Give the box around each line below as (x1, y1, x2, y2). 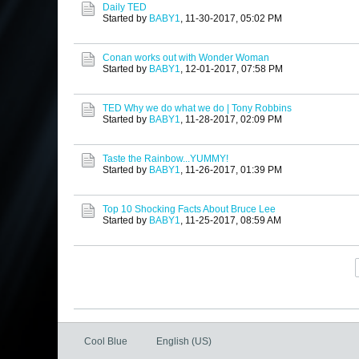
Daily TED (103, 2, 147, 14)
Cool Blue (84, 336, 127, 348)
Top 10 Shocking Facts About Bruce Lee (103, 204, 276, 216)
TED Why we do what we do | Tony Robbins (103, 103, 292, 115)
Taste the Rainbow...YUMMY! (103, 153, 228, 165)
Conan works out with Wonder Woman (103, 52, 269, 64)
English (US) (156, 336, 212, 348)
